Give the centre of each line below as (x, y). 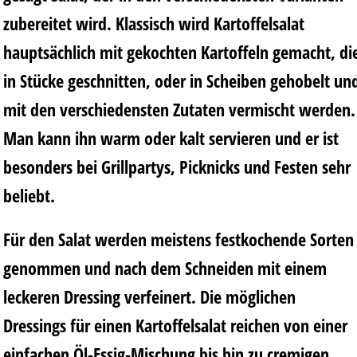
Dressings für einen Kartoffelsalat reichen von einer (175, 325)
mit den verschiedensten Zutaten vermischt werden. (179, 109)
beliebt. (29, 195)
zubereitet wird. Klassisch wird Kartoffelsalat (154, 23)
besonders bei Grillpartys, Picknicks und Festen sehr (177, 167)
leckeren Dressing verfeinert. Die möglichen (149, 296)
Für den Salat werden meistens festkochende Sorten (178, 239)
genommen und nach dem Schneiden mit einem (165, 267)
